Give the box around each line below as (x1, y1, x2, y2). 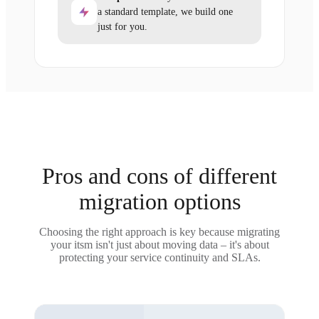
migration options (78, 189, 241, 214)
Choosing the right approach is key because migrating (39, 226, 280, 238)
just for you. (98, 21, 147, 32)
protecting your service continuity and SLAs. (58, 251, 261, 263)
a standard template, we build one (98, 6, 233, 17)
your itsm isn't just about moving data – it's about (50, 239, 269, 251)
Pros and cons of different (42, 163, 277, 189)
